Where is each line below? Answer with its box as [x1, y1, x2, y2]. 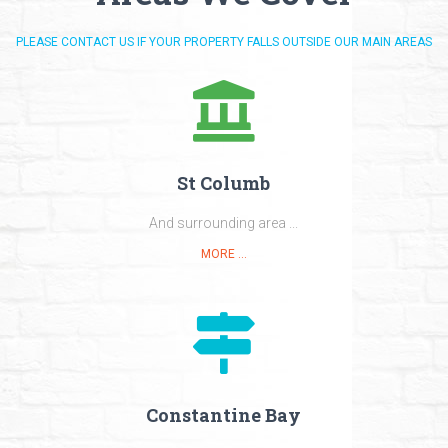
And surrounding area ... [149, 215, 299, 231]
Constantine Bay [146, 403, 302, 427]
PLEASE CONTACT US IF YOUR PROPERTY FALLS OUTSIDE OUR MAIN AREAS [16, 35, 432, 49]
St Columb [177, 171, 271, 195]
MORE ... [200, 247, 247, 261]
